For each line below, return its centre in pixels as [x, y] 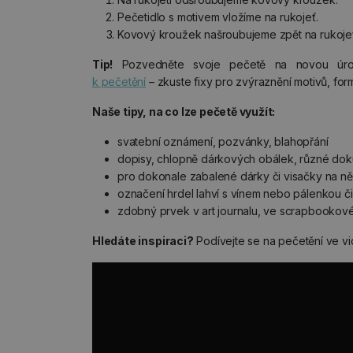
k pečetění [119, 82]
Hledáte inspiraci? [143, 241]
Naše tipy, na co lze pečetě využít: [184, 111]
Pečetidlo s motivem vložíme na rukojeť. [218, 17]
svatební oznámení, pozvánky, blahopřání [223, 141]
